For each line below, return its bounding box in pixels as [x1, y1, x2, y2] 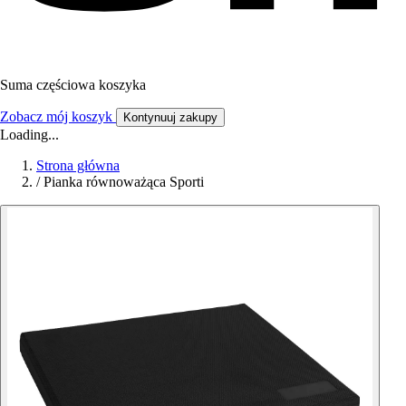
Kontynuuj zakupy [123, 110, 217, 124]
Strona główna [36, 157, 120, 173]
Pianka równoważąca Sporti [43, 173, 204, 189]
